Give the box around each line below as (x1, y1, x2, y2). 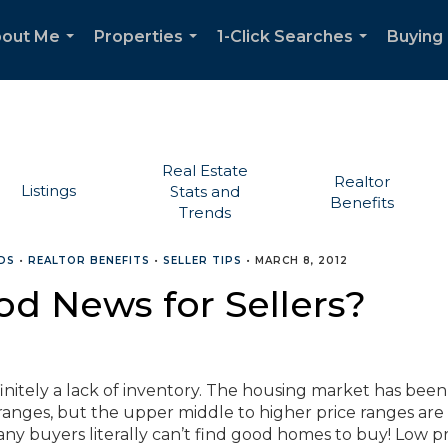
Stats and (170, 182, 241, 201)
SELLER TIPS (163, 254, 242, 267)
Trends (179, 203, 232, 222)
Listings (20, 180, 76, 200)
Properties (94, 27, 183, 46)
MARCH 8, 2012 (255, 254, 348, 267)
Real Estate (162, 161, 249, 180)
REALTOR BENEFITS (28, 254, 150, 267)
